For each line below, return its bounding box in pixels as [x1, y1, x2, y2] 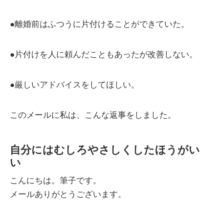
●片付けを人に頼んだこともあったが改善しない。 [10, 50, 197, 60]
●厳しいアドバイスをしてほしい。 [10, 80, 139, 90]
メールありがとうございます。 [10, 190, 126, 199]
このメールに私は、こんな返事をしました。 [10, 110, 176, 120]
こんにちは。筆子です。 [10, 176, 101, 186]
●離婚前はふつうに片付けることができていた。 [10, 20, 189, 29]
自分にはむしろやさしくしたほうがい [10, 144, 200, 156]
